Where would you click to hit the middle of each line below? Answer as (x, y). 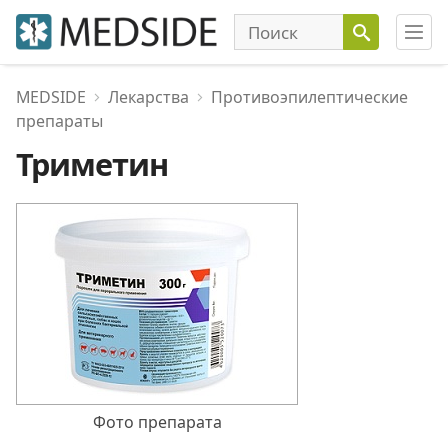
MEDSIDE (51, 97)
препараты (59, 121)
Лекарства (148, 97)
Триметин (92, 164)
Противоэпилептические (309, 97)
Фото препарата (157, 422)
